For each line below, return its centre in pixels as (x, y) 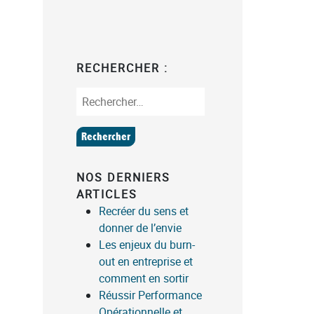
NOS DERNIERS (123, 177)
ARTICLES (107, 194)
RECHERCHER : (122, 68)
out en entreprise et (146, 261)
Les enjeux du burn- (147, 244)
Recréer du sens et (144, 211)
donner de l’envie (140, 227)
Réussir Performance (150, 295)
